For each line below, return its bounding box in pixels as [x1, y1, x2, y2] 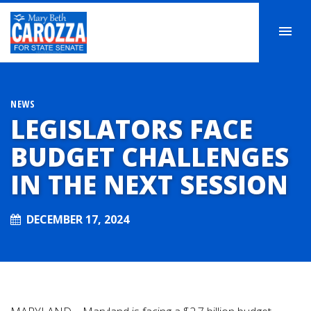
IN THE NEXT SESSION [10, 167, 288, 203]
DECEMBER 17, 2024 [26, 212, 129, 227]
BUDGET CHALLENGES [10, 140, 289, 175]
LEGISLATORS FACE [10, 112, 253, 147]
